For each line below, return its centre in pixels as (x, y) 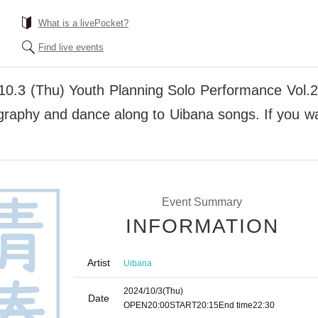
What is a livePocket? (83, 23)
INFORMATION (202, 226)
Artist (99, 263)
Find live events (71, 47)
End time (236, 305)
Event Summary (202, 202)
